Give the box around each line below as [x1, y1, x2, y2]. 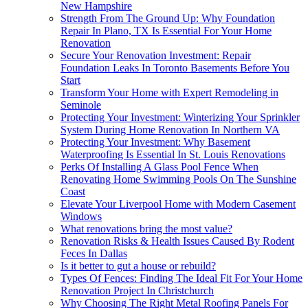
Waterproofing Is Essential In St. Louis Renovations [60, 148, 285, 161]
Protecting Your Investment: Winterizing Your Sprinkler [60, 111, 300, 124]
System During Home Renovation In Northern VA [60, 124, 280, 136]
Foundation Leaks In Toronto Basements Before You [60, 62, 289, 74]
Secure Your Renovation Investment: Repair [60, 49, 251, 62]
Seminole [60, 99, 101, 111]
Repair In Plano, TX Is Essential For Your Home [60, 25, 272, 37]
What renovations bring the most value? [60, 223, 232, 235]
